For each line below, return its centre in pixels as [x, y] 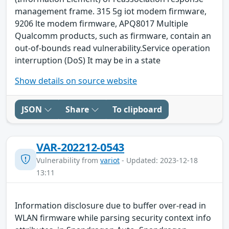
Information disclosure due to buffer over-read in [110, 205]
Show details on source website [76, 81]
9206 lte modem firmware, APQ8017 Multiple [101, 23]
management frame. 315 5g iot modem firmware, [111, 11]
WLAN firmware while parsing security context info [113, 217]
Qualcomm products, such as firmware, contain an [113, 36]
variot [110, 160]
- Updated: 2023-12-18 [159, 160]
